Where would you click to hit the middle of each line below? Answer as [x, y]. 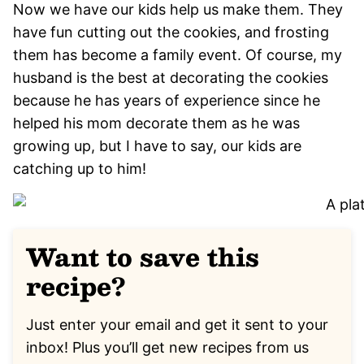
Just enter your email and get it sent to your [177, 324]
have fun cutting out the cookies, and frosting [171, 32]
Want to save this [143, 256]
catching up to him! [82, 168]
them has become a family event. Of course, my [178, 54]
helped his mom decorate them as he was [156, 123]
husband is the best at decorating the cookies [171, 77]
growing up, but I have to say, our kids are [157, 145]
